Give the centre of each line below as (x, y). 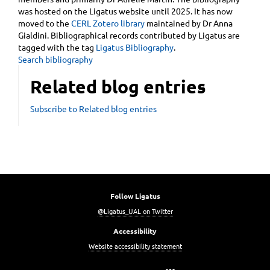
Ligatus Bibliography (135, 47)
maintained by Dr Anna (189, 23)
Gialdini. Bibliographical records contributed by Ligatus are (129, 35)
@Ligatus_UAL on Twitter (135, 211)
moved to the (45, 23)
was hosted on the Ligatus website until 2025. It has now (125, 11)
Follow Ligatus (135, 196)
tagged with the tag (57, 47)
